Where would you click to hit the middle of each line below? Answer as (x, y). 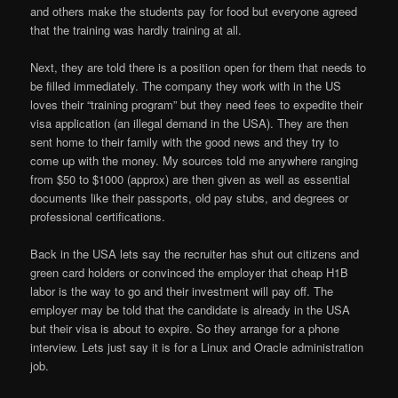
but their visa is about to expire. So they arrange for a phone (185, 329)
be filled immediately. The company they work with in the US (186, 86)
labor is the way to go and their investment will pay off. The (182, 291)
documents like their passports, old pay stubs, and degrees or (190, 198)
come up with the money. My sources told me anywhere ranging (195, 161)
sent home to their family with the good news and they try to (185, 142)
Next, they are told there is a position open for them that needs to (199, 68)
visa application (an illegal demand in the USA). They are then (190, 123)
